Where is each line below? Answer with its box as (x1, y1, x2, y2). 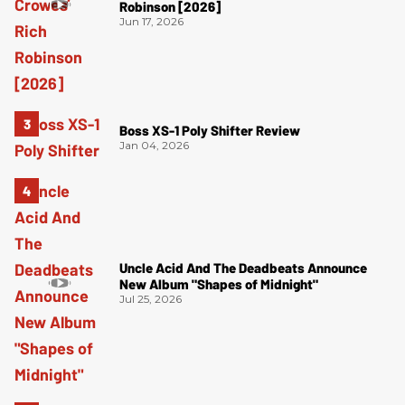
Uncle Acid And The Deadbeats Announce (119, 259, 367, 277)
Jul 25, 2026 (119, 292, 182, 306)
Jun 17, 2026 (119, 14, 184, 28)
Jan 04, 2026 (119, 138, 189, 153)
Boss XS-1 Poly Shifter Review (119, 122, 300, 139)
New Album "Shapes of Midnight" (119, 276, 318, 293)
